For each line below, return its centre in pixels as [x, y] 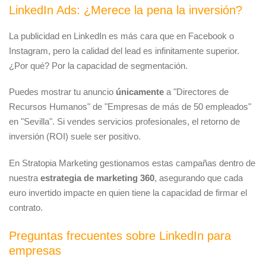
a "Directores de [196, 92]
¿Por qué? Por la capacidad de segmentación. [98, 65]
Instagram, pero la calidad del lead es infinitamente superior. [124, 50]
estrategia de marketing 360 [97, 178]
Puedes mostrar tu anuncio [62, 92]
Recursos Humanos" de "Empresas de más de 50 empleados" [130, 107]
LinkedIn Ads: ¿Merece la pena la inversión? [126, 10]
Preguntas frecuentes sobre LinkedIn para [120, 235]
